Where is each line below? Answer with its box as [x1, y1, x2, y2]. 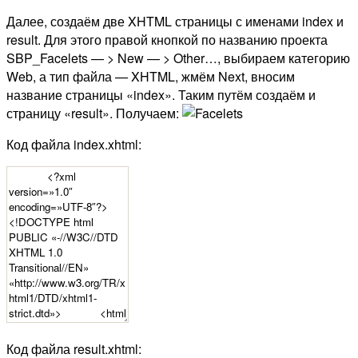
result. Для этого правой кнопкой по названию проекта [6, 30, 328, 50]
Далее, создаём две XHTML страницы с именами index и [6, 12, 344, 31]
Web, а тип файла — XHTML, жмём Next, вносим [6, 67, 295, 86]
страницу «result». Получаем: [6, 104, 182, 123]
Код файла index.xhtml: [6, 135, 141, 154]
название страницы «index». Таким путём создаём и [6, 86, 316, 105]
